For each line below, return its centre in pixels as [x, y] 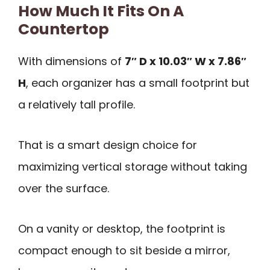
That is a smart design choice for [108, 145]
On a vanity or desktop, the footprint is [122, 228]
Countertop [64, 30]
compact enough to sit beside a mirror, [124, 250]
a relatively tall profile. [77, 105]
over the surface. [64, 188]
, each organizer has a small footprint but [138, 83]
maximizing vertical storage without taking [133, 166]
